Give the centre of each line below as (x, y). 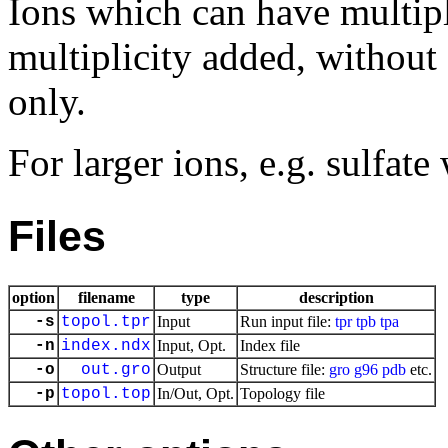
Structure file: (284, 369)
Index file (270, 345)
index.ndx (106, 346)
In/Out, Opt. (195, 393)
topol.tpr (106, 322)
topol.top (106, 394)
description (336, 297)
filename (106, 297)
